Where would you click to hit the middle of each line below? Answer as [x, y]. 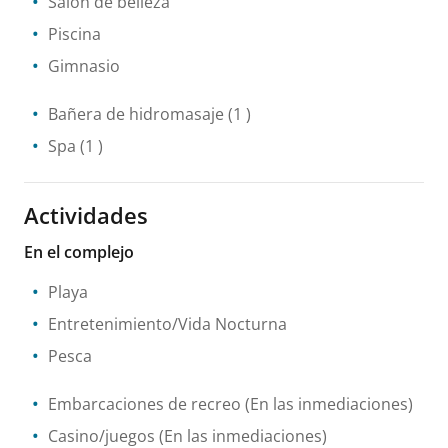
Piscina [74, 33]
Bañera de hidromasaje [136, 113]
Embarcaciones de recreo [144, 403]
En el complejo [79, 251]
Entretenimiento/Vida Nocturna [167, 323]
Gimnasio [84, 65]
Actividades [86, 214]
